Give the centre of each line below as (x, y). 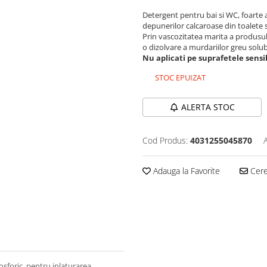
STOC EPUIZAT (179, 77)
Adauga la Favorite (185, 170)
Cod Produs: (165, 140)
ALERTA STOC (208, 107)
